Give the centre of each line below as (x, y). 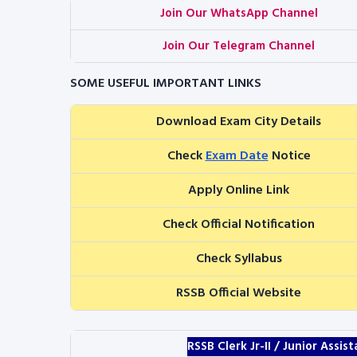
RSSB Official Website (239, 293)
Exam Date (237, 156)
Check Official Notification (239, 225)
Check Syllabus (239, 259)
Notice (289, 156)
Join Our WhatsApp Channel (239, 14)
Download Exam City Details (239, 122)
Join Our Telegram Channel (239, 46)
